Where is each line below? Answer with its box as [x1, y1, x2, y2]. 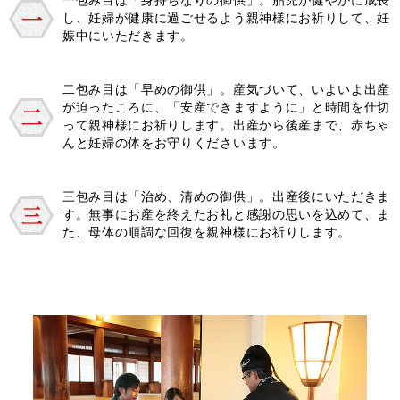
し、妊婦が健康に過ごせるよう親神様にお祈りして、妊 [62, 11, 390, 25]
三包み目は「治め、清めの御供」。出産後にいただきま [62, 189, 390, 204]
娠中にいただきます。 [62, 29, 194, 43]
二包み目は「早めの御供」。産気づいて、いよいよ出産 [62, 82, 390, 96]
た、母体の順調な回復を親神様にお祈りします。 [62, 225, 351, 239]
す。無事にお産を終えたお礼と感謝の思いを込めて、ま [62, 207, 390, 221]
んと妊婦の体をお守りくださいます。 [62, 136, 286, 150]
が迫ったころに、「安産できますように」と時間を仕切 [62, 100, 390, 114]
